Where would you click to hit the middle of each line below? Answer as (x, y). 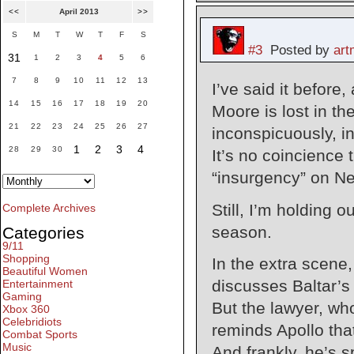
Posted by (298, 50)
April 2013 (79, 12)
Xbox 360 (26, 309)
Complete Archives (49, 208)
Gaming (22, 297)
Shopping (26, 259)
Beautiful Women (45, 271)
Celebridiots (32, 322)
